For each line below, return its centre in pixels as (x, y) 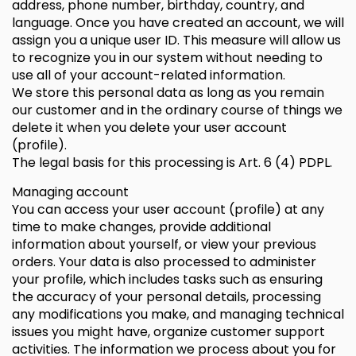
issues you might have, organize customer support (168, 332)
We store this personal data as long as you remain (168, 93)
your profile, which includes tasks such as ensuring (167, 279)
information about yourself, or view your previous (164, 244)
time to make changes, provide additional (141, 227)
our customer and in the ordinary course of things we (177, 110)
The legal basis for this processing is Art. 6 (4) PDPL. (172, 163)
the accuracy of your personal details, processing (166, 297)
